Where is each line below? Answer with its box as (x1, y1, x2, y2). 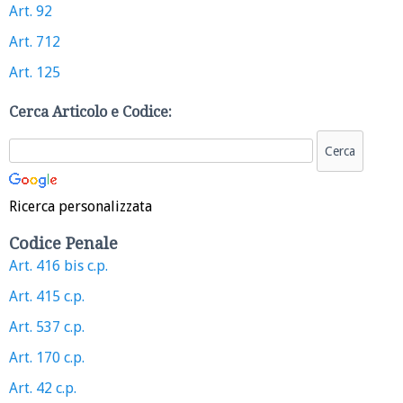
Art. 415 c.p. (9, 287, 85, 305)
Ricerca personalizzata (9, 197, 152, 215)
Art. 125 (9, 63, 60, 81)
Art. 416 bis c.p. (9, 256, 108, 274)
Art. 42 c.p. (9, 379, 76, 397)
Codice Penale (9, 233, 118, 253)
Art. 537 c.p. (9, 318, 85, 336)
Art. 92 (9, 2, 52, 20)
